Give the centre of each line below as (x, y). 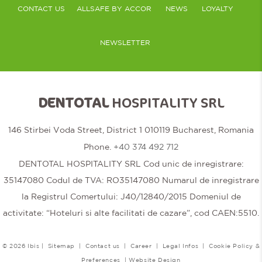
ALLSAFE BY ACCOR (114, 8)
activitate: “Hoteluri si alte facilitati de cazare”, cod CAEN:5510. (131, 213)
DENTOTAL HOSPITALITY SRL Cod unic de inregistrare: (131, 163)
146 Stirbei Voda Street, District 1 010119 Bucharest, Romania (131, 130)
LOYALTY (217, 8)
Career (141, 245)
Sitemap (61, 245)
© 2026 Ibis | (25, 245)
